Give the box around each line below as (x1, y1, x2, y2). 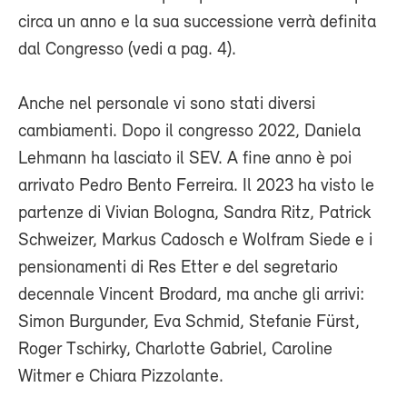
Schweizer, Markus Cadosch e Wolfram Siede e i (18, 231, 372, 250)
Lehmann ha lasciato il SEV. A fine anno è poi (18, 149, 352, 168)
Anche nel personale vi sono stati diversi (18, 94, 315, 114)
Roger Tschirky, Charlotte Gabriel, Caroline (18, 340, 333, 359)
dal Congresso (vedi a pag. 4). (18, 40, 236, 59)
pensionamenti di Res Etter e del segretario (18, 258, 338, 277)
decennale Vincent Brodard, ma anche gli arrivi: (18, 285, 364, 304)
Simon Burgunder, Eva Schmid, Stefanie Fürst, (18, 313, 360, 332)
